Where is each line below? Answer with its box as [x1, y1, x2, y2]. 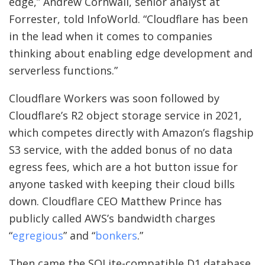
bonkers [95, 228, 137, 243]
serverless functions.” [9, 63, 118, 78]
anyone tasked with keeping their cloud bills [9, 177, 235, 192]
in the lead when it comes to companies [9, 29, 212, 44]
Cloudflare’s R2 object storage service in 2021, [9, 108, 242, 123]
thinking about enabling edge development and [9, 46, 253, 61]
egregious [12, 228, 63, 243]
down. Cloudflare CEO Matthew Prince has [9, 194, 222, 209]
